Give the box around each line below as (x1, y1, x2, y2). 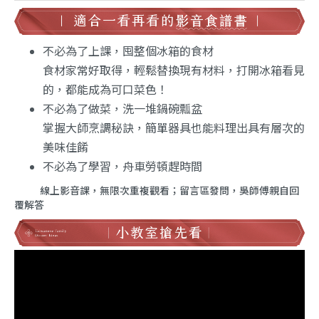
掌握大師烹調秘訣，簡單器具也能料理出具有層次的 (43, 120, 305, 137)
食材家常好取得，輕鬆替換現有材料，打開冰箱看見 (43, 63, 305, 79)
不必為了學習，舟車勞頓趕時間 (43, 159, 202, 175)
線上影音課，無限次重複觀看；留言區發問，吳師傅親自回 (14, 184, 299, 198)
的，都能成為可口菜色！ (43, 82, 168, 98)
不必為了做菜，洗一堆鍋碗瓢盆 (43, 101, 202, 117)
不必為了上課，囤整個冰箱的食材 (43, 43, 214, 60)
